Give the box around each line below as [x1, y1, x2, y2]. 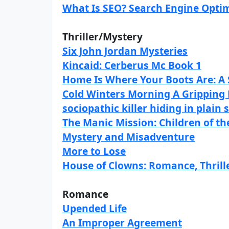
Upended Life [62, 201, 127, 215]
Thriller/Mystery [62, 30, 143, 43]
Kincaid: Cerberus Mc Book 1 [62, 58, 201, 72]
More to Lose [62, 144, 126, 158]
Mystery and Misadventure [62, 130, 195, 144]
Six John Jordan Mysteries [62, 44, 188, 58]
